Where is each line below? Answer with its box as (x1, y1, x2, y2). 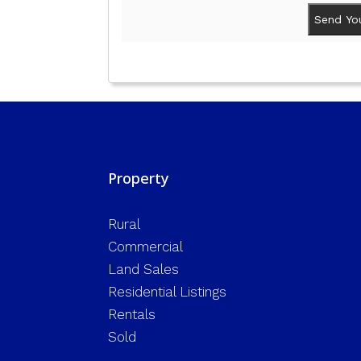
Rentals (108, 306, 156, 323)
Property (108, 168, 170, 188)
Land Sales (108, 261, 180, 278)
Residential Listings (108, 284, 227, 301)
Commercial (108, 239, 184, 255)
